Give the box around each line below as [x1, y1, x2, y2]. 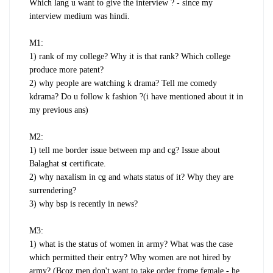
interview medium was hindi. [29, 12, 130, 21]
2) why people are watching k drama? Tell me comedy [29, 79, 217, 88]
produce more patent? [29, 65, 104, 75]
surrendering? [29, 186, 76, 196]
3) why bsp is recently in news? [29, 199, 138, 209]
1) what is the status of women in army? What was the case [29, 239, 233, 249]
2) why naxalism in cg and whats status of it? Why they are [29, 172, 233, 182]
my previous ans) [29, 105, 88, 115]
